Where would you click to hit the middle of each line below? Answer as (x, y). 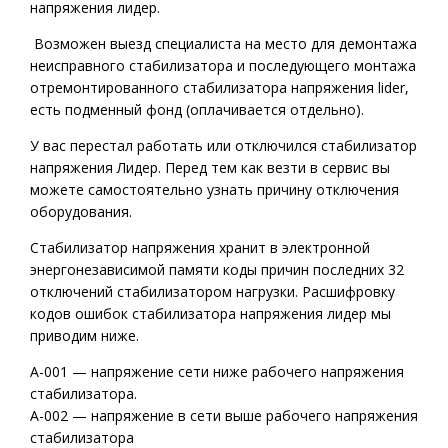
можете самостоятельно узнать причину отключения (214, 189)
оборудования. (81, 211)
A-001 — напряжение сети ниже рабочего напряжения (217, 371)
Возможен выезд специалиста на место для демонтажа (223, 43)
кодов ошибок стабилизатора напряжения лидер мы (210, 313)
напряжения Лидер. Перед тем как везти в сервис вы (210, 167)
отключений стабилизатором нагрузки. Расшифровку (212, 291)
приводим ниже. (84, 335)
